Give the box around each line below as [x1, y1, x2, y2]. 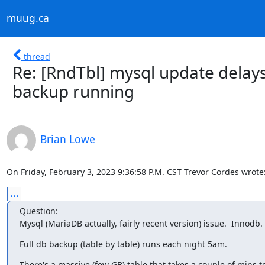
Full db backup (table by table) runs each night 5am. [19, 238, 227, 250]
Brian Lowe [40, 131, 95, 146]
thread [24, 50, 50, 62]
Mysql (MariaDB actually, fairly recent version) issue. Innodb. [19, 217, 263, 229]
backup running [12, 79, 134, 102]
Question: [19, 205, 58, 216]
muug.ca [6, 11, 49, 25]
